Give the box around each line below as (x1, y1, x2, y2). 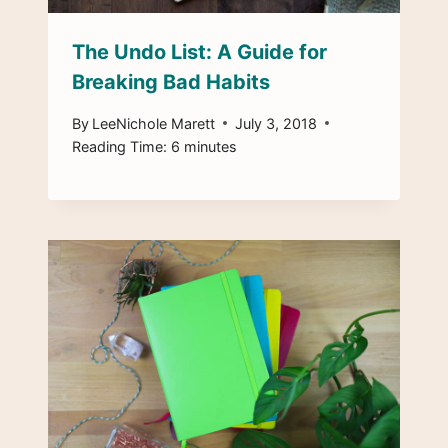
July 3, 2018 (235, 114, 318, 132)
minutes (184, 137, 237, 155)
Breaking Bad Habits (72, 70, 270, 95)
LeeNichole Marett (92, 114, 216, 132)
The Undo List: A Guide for (72, 40, 327, 65)
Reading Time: (72, 137, 167, 155)
